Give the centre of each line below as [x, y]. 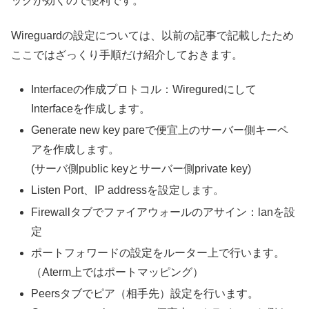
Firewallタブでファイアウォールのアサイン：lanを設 [163, 212]
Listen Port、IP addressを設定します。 [128, 190]
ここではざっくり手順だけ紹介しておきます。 [127, 54]
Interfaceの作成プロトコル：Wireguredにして [144, 90]
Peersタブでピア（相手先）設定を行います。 [145, 294]
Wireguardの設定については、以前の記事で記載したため [152, 35]
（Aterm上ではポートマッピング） [118, 272]
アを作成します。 [76, 150]
